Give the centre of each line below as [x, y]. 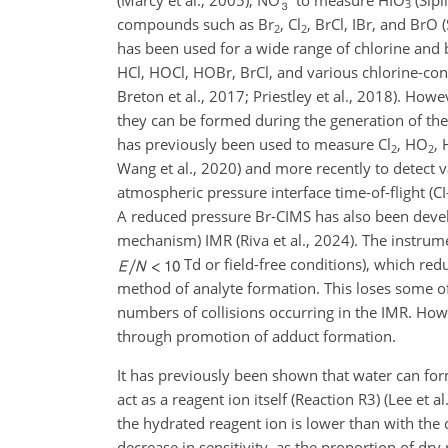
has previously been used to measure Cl [254, 144]
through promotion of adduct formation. [256, 336]
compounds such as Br [195, 24]
